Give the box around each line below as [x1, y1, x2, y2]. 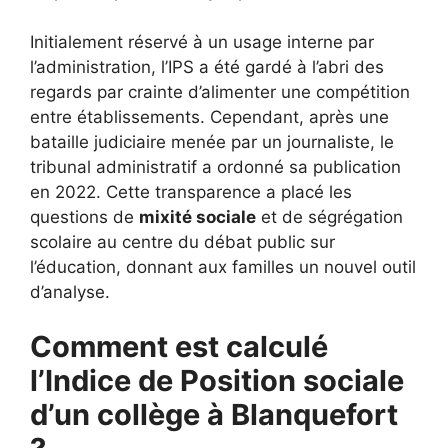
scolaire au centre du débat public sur [30, 231, 335, 252]
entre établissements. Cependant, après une [30, 106, 389, 127]
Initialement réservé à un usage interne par [30, 31, 374, 52]
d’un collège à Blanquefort [30, 397, 398, 432]
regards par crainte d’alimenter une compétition [30, 81, 410, 102]
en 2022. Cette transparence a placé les [30, 181, 352, 202]
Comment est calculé [30, 329, 328, 364]
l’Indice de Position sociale [30, 363, 404, 398]
